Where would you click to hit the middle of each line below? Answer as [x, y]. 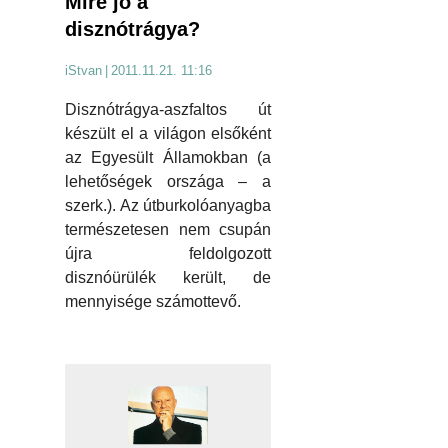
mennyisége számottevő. [153, 302]
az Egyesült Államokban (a [168, 158]
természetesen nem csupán [168, 230]
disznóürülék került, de [168, 278]
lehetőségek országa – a [168, 182]
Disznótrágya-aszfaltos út [168, 110]
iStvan [83, 71]
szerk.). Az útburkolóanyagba [168, 206]
